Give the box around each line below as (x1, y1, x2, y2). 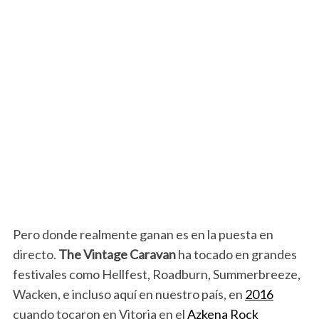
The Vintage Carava (58, 246, 169, 263)
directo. (12, 246, 58, 263)
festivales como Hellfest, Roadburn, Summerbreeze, (12, 266, 300, 283)
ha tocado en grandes (175, 246, 297, 263)
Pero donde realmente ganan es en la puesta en (12, 226, 273, 243)
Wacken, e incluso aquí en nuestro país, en (12, 286, 245, 303)
